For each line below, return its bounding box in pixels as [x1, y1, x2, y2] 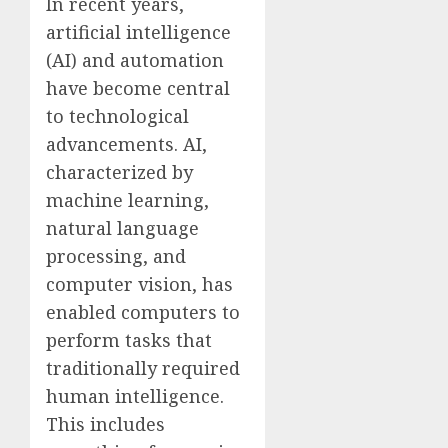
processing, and [46, 244, 186, 269]
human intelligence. [46, 384, 224, 409]
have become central [46, 76, 230, 101]
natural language [46, 216, 199, 241]
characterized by [46, 160, 193, 185]
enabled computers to [46, 300, 240, 325]
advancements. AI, [46, 132, 207, 157]
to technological [46, 104, 189, 129]
